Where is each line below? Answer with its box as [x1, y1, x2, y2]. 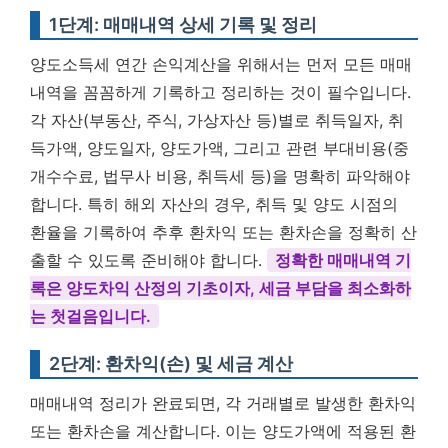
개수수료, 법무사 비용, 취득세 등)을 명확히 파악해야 [30, 166, 410, 186]
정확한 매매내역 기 [275, 250, 411, 270]
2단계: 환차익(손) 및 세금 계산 [49, 353, 293, 374]
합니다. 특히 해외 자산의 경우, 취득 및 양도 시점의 [30, 194, 398, 214]
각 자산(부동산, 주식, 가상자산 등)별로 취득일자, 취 [30, 110, 404, 130]
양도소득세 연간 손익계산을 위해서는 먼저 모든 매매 [30, 54, 412, 74]
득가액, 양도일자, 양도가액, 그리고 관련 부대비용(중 [30, 138, 409, 158]
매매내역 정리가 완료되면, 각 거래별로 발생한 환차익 [30, 393, 416, 413]
